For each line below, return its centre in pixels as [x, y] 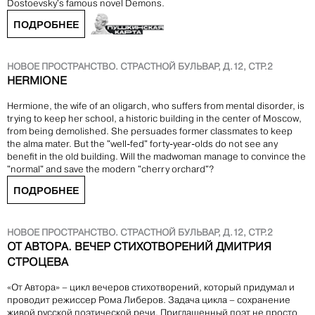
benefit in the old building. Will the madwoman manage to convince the [156, 157]
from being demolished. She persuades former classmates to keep [150, 131]
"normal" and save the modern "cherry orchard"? [110, 169]
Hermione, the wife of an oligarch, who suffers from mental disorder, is [156, 106]
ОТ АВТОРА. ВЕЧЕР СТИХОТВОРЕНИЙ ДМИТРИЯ [139, 247]
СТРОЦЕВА [38, 262]
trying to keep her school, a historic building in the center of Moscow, [154, 119]
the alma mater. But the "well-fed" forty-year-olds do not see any [142, 144]
